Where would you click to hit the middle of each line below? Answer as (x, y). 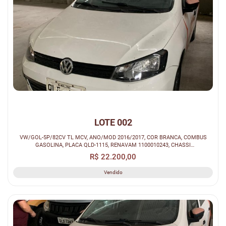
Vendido (113, 173)
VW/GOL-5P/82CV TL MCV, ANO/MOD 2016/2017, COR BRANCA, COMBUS (43, 137)
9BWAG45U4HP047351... (113, 153)
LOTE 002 (113, 123)
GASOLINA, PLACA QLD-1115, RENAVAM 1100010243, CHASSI (113, 145)
